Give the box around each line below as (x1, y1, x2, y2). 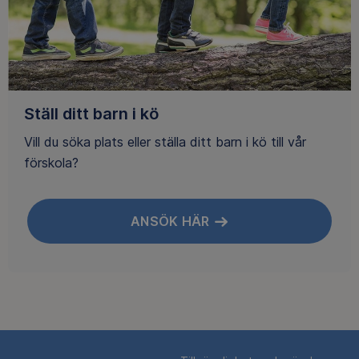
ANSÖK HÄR (130, 212, 210, 229)
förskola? (24, 154, 79, 171)
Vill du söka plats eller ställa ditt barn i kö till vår (24, 133, 306, 150)
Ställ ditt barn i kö (24, 104, 159, 124)
